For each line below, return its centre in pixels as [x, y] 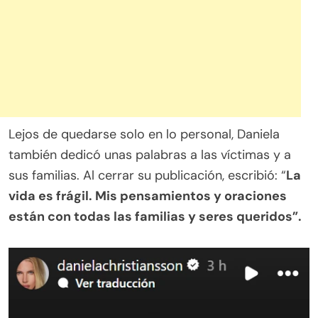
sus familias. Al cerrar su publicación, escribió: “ [147, 175]
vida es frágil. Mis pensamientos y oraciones [148, 196]
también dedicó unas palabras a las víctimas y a [150, 154]
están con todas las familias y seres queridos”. [155, 216]
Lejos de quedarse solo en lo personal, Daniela [144, 134]
